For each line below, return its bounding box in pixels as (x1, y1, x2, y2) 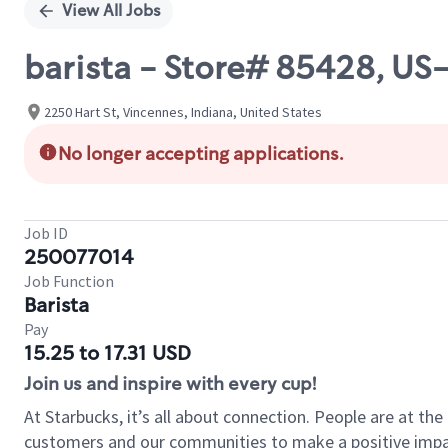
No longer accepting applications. (58, 142, 344, 166)
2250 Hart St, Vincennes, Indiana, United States (44, 102, 322, 121)
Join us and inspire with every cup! (24, 372, 316, 396)
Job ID (24, 223, 68, 243)
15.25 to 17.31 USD (24, 340, 191, 366)
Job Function (24, 271, 114, 291)
